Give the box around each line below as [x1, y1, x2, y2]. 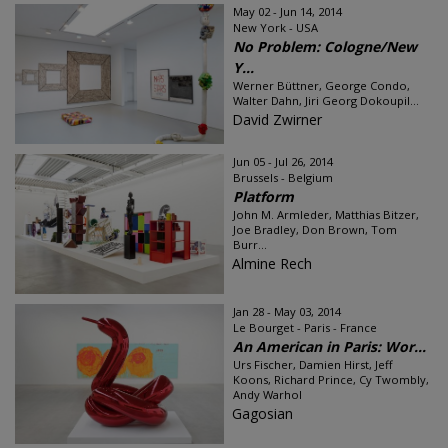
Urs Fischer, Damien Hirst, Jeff [233, 357, 393, 372]
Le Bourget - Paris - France [233, 320, 377, 335]
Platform [233, 187, 294, 206]
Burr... [233, 237, 267, 252]
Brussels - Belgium [233, 170, 333, 185]
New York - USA [233, 20, 318, 35]
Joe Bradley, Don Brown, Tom [233, 222, 397, 237]
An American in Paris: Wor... [233, 337, 426, 356]
